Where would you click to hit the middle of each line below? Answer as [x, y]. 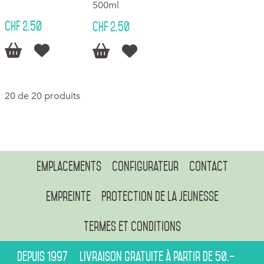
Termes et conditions [132, 227]
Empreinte [68, 197]
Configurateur [145, 166]
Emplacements [69, 166]
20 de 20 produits [42, 96]
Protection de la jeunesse [160, 197]
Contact [208, 166]
